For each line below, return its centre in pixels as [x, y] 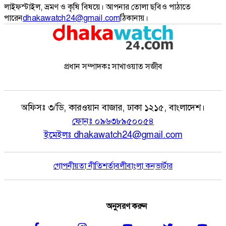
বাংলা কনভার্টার [150, 165]
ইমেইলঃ [57, 134]
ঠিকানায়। [134, 18]
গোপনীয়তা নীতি [78, 165]
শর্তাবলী [115, 165]
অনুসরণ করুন [127, 206]
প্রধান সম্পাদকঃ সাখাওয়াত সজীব [113, 66]
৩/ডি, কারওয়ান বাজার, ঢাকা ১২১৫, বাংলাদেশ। [126, 107]
